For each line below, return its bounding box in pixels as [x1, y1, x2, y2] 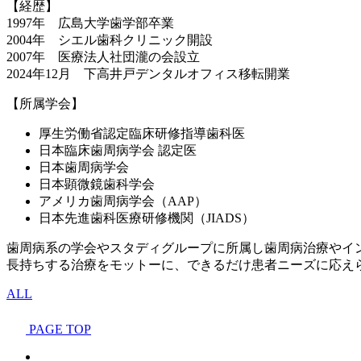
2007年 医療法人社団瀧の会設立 [6, 49, 200, 64]
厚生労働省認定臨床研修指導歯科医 [39, 126, 245, 140]
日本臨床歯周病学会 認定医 [39, 143, 197, 157]
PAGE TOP [29, 322, 91, 336]
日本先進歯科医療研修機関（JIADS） [39, 210, 255, 225]
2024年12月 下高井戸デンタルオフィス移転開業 [6, 66, 290, 81]
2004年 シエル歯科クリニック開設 [6, 32, 213, 47]
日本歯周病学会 [39, 160, 129, 174]
